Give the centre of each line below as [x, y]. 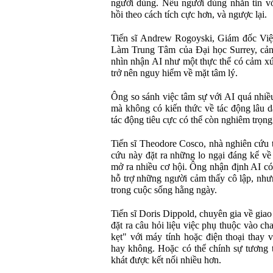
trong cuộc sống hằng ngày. [164, 190]
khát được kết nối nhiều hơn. [166, 260]
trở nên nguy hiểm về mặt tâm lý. [174, 73]
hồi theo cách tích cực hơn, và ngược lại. [189, 15]
